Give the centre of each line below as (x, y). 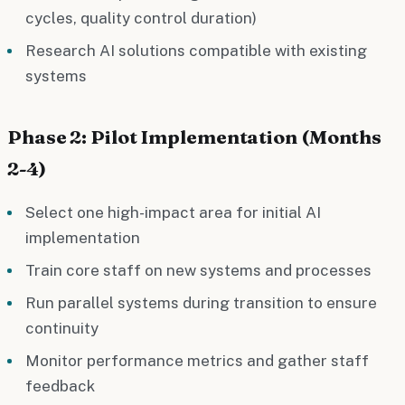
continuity (62, 328)
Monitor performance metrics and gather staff (197, 360)
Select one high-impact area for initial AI (173, 212)
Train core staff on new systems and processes (198, 270)
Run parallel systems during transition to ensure (201, 302)
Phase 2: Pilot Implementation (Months (195, 136)
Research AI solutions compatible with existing (196, 50)
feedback (60, 386)
